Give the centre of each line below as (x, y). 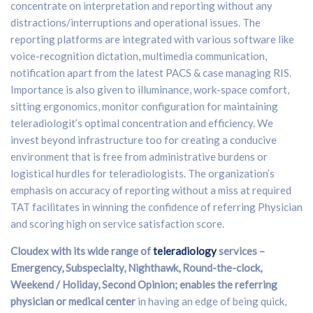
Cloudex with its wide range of (82, 250)
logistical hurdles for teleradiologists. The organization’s (143, 173)
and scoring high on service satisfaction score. (117, 223)
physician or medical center (73, 301)
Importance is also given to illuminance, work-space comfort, (150, 89)
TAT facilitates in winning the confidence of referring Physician (156, 206)
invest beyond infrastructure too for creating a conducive (144, 139)
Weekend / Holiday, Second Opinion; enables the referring (144, 284)
